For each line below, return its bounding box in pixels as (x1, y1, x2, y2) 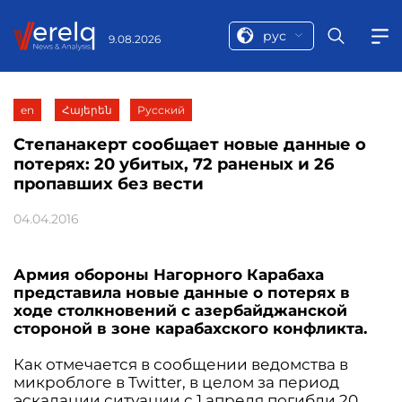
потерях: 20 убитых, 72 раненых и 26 (13, 154, 334, 174)
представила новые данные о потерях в (13, 284, 350, 301)
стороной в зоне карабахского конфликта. (13, 319, 367, 337)
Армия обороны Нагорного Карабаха (13, 266, 324, 284)
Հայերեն (62, 103, 112, 117)
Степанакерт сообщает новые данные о (13, 135, 366, 154)
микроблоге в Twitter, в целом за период (13, 373, 339, 391)
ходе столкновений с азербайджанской (13, 301, 347, 319)
